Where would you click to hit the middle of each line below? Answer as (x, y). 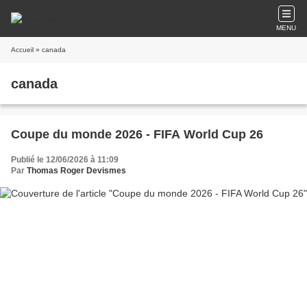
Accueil (22, 50)
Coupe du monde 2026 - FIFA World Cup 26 (137, 134)
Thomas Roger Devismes (76, 171)
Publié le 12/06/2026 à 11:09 (65, 160)
